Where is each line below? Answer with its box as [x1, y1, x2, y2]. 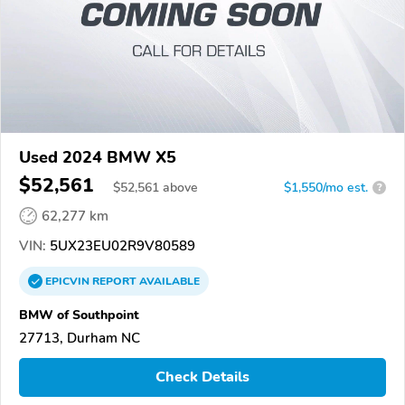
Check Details [155, 367, 250, 388]
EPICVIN [45, 273, 92, 288]
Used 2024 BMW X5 [19, 146, 176, 168]
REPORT [92, 273, 137, 288]
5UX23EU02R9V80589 [46, 236, 195, 255]
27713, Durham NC [19, 328, 140, 347]
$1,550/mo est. [284, 178, 368, 196]
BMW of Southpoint [19, 305, 139, 324]
